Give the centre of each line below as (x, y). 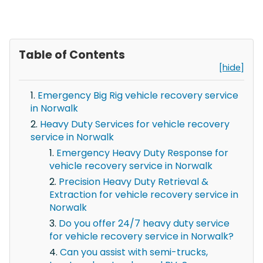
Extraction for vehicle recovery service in (144, 194)
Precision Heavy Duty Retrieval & (134, 181)
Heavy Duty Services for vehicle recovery (135, 124)
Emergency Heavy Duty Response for (142, 153)
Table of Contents (72, 55)
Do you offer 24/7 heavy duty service (144, 223)
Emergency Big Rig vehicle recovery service (138, 95)
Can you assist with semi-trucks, (134, 252)
